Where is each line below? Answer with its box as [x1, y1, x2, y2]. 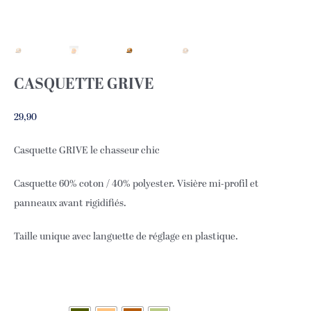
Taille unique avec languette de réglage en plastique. [14, 231, 238, 242]
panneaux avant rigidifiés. [14, 198, 126, 209]
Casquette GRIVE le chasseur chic [14, 145, 160, 156]
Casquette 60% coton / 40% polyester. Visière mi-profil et [14, 178, 259, 190]
